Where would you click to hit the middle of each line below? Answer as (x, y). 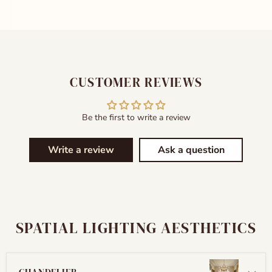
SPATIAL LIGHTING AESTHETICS (136, 227)
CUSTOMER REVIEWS (136, 82)
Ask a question (191, 150)
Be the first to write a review (136, 117)
